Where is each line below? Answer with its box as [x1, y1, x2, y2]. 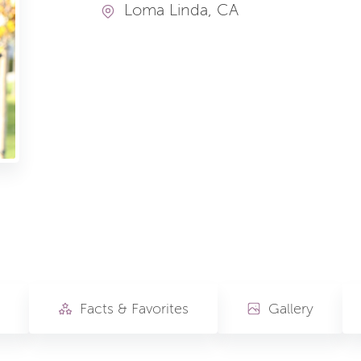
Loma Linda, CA [124, 2, 239, 19]
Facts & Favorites [80, 301, 189, 317]
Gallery [268, 301, 313, 317]
